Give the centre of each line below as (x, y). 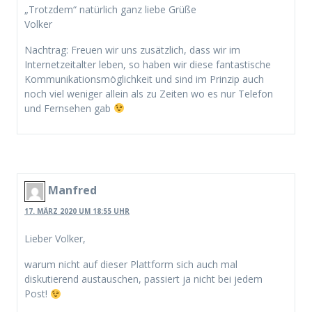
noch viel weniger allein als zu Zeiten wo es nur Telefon (149, 93)
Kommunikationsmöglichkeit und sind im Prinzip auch (144, 79)
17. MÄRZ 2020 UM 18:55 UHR (77, 211)
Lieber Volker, (55, 239)
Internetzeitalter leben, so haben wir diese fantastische (148, 64)
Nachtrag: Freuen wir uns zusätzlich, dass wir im (132, 49)
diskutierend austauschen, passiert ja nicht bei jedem (143, 279)
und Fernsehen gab (69, 108)
